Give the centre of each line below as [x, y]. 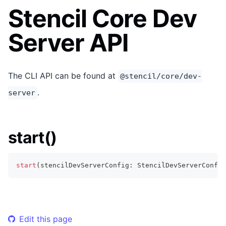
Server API [68, 42]
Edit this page [46, 219]
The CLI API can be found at [63, 75]
